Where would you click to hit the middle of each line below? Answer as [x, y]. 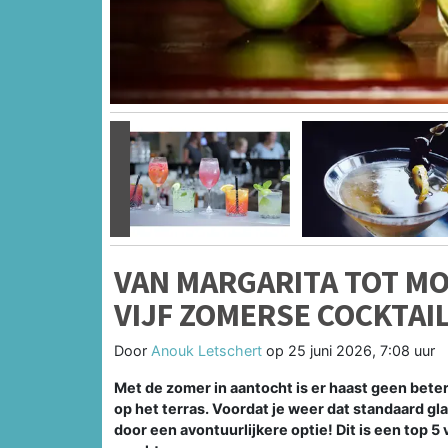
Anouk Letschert [206, 350]
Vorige [141, 189]
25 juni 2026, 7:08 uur [361, 350]
